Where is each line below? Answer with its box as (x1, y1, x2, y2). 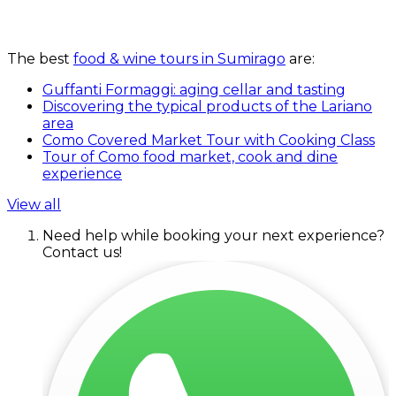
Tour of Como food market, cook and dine (42, 148, 338, 166)
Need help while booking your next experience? (42, 227, 385, 245)
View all (7, 196, 61, 214)
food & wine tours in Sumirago (73, 50, 286, 68)
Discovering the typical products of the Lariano (42, 98, 372, 116)
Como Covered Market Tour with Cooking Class (42, 132, 375, 149)
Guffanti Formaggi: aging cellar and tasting (42, 81, 346, 99)
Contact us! (42, 244, 122, 262)
